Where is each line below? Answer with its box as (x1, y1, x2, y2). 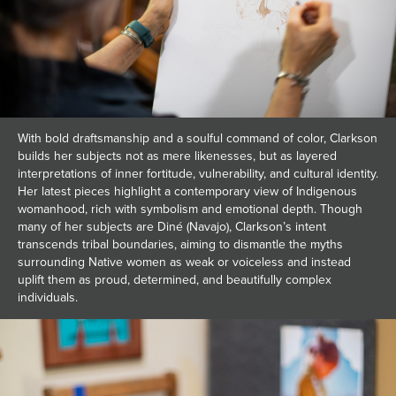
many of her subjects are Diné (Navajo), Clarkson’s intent (18, 219, 326, 235)
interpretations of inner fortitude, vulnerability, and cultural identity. (18, 166, 378, 182)
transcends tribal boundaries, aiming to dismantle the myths (18, 237, 343, 253)
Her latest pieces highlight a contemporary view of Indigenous (18, 184, 357, 200)
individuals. (18, 290, 78, 306)
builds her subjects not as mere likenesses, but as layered (18, 148, 337, 164)
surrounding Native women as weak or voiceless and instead (18, 255, 351, 270)
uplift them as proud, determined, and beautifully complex (18, 272, 331, 288)
